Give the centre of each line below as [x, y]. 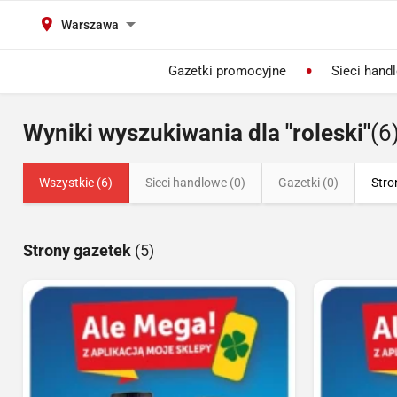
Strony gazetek [79, 250]
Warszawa [90, 25]
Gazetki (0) [308, 183]
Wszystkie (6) [76, 183]
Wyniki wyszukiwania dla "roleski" [197, 133]
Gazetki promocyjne [227, 71]
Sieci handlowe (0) [195, 183]
